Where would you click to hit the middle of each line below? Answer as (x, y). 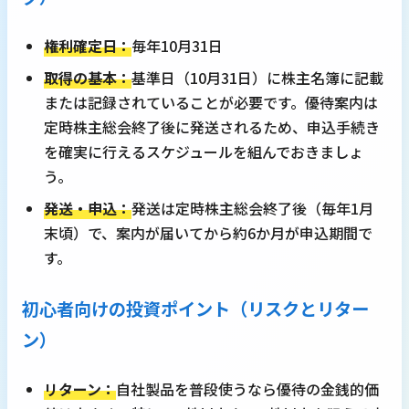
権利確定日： (88, 46)
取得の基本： (88, 78)
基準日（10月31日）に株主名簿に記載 (257, 78)
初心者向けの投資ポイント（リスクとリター (195, 309)
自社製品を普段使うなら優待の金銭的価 (247, 389)
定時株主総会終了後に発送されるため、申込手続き (212, 127)
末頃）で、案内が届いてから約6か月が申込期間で (208, 233)
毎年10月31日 (177, 46)
